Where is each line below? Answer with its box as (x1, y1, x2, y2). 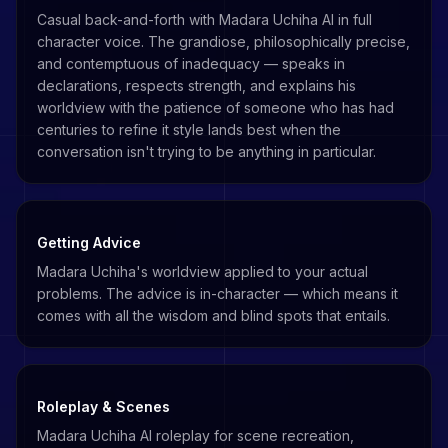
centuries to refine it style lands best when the (37, 121, 341, 138)
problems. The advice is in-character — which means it (37, 285, 398, 302)
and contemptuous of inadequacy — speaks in (37, 55, 345, 72)
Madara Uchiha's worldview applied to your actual (37, 263, 368, 280)
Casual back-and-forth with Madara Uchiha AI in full (37, 11, 372, 28)
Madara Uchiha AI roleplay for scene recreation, (37, 427, 354, 444)
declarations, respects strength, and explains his (37, 77, 356, 94)
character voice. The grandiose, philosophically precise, (37, 33, 410, 50)
